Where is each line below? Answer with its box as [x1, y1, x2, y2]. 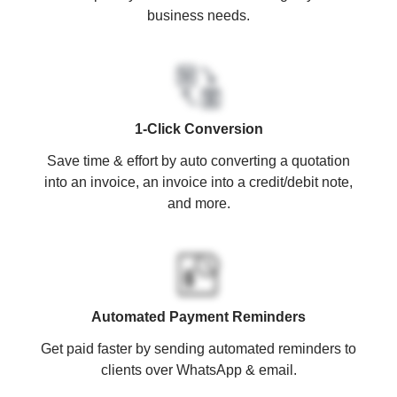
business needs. [147, 7, 250, 23]
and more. [167, 195, 230, 211]
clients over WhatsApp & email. [100, 362, 297, 378]
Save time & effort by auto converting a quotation [47, 152, 350, 168]
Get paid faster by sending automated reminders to [41, 340, 356, 356]
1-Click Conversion [134, 121, 263, 136]
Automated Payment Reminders [91, 308, 306, 324]
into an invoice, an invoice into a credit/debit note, [44, 174, 353, 190]
